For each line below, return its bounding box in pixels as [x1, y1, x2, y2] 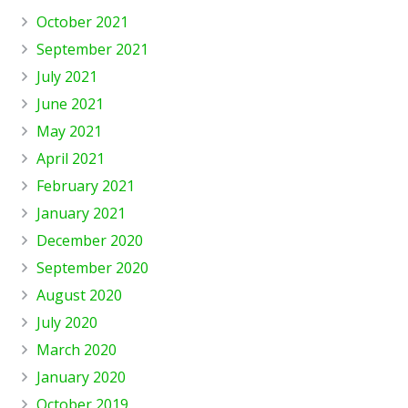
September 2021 [36, 38, 148, 59]
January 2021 [36, 202, 126, 223]
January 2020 [36, 366, 126, 387]
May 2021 [36, 120, 102, 141]
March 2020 [36, 339, 117, 360]
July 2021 [36, 66, 97, 87]
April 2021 [36, 148, 105, 168]
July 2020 [36, 311, 97, 332]
